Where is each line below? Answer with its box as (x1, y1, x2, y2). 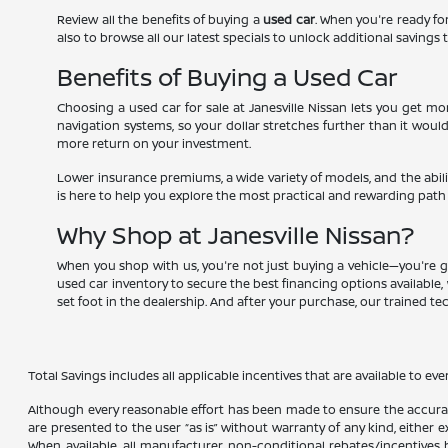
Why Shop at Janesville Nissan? (57, 218, 415, 252)
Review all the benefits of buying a (57, 11, 264, 29)
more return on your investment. (57, 135, 252, 153)
